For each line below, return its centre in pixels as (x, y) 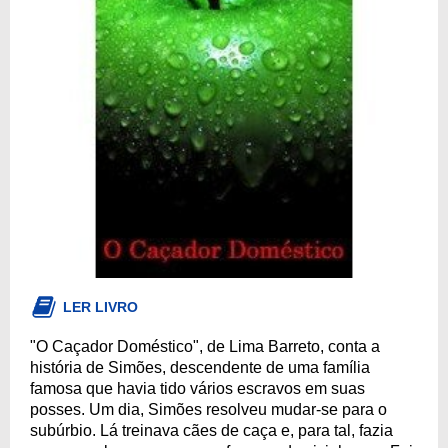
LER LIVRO (100, 306)
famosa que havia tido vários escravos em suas (197, 388)
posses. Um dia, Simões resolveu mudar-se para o (208, 409)
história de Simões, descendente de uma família (200, 367)
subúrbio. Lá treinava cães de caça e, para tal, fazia (211, 430)
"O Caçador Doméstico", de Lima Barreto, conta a (205, 346)
